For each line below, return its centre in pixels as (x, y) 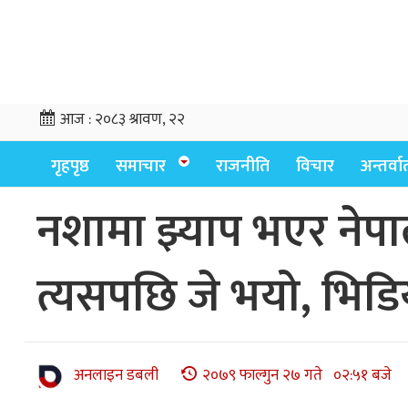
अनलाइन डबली (116, 376)
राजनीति (243, 166)
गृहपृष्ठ (70, 166)
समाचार (141, 166)
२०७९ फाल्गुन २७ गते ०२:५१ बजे (297, 376)
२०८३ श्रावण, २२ (140, 119)
